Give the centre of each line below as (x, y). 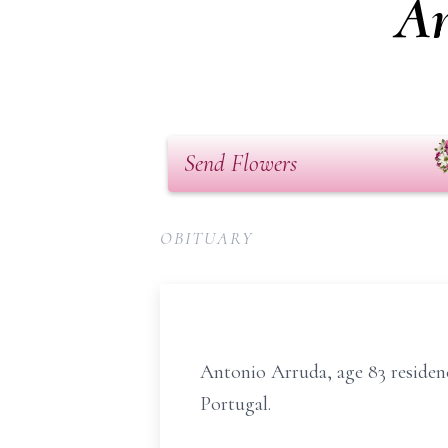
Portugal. (238, 404)
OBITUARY (207, 238)
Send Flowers (240, 163)
